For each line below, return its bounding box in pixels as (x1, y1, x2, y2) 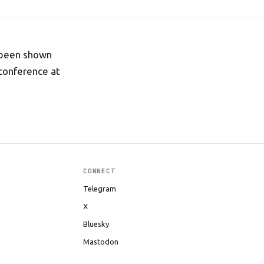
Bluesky (82, 220, 109, 228)
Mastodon (82, 237, 118, 246)
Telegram (82, 184, 116, 193)
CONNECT (82, 167, 115, 175)
